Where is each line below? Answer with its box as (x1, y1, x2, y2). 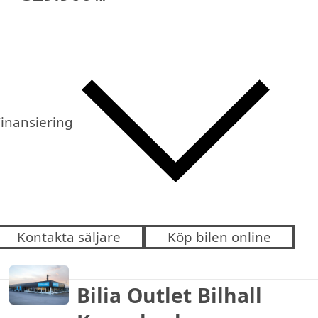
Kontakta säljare (16, 228, 121, 247)
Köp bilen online (167, 228, 271, 247)
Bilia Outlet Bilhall (76, 281, 262, 309)
